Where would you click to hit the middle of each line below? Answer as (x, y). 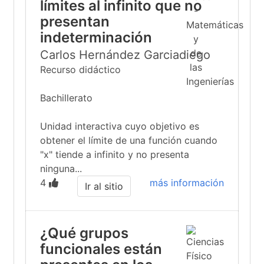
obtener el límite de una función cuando (129, 140)
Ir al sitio (104, 186)
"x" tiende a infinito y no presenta (115, 154)
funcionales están (101, 249)
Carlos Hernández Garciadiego (125, 55)
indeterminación (96, 37)
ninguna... (61, 169)
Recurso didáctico (80, 70)
